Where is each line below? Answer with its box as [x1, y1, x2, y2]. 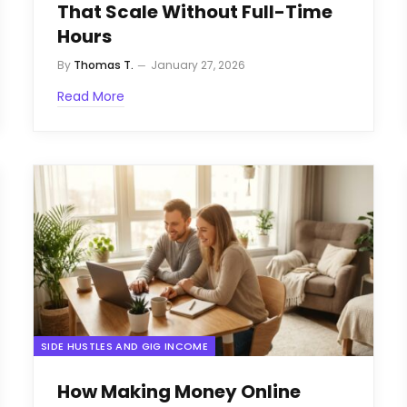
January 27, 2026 [151, 56, 245, 73]
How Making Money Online [57, 379, 301, 405]
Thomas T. [74, 56, 134, 73]
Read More [57, 86, 124, 105]
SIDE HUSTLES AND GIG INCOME [41, 339, 208, 354]
